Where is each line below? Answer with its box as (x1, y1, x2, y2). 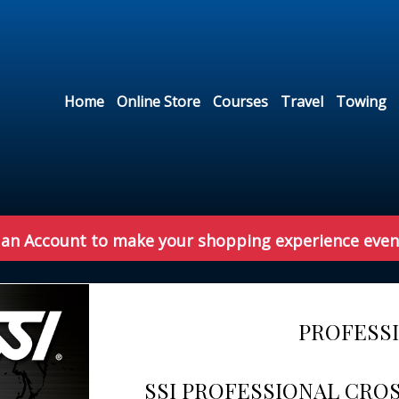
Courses (213, 92, 269, 112)
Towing (336, 92, 387, 112)
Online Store (117, 92, 201, 112)
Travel (281, 92, 324, 112)
